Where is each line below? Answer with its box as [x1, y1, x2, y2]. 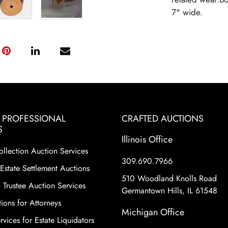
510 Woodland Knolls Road [122, 173, 217, 184]
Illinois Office [122, 133, 173, 146]
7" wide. [171, 6, 203, 18]
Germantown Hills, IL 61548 [122, 185, 217, 196]
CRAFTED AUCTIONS [122, 112, 204, 125]
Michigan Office [122, 206, 184, 219]
